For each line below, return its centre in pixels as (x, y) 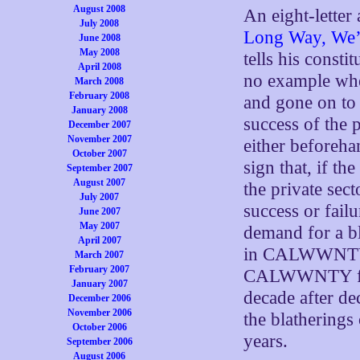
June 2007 (99, 211)
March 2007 (100, 255)
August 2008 (100, 9)
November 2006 (99, 313)
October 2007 (99, 153)
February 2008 (100, 96)
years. (266, 341)
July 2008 (100, 23)
